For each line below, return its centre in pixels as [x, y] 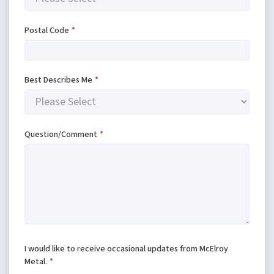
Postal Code [47, 30]
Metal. [36, 262]
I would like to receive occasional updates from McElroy [126, 249]
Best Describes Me [58, 80]
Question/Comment [61, 134]
